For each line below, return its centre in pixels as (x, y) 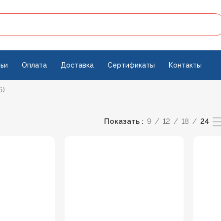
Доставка (77, 65)
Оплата (34, 65)
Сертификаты (131, 65)
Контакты (185, 65)
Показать (123, 121)
